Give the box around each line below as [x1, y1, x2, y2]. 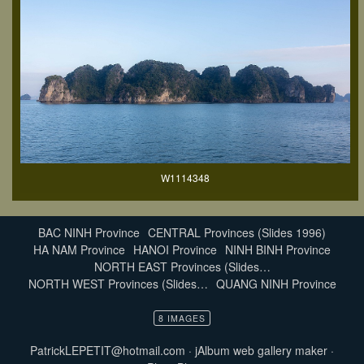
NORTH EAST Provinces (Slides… [93, 258, 271, 275]
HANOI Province [133, 240, 217, 258]
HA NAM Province [33, 240, 125, 258]
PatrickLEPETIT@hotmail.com [30, 342, 185, 359]
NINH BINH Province [225, 240, 331, 258]
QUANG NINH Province [215, 275, 336, 292]
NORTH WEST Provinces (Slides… [28, 275, 208, 292]
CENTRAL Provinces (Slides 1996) [148, 223, 326, 240]
